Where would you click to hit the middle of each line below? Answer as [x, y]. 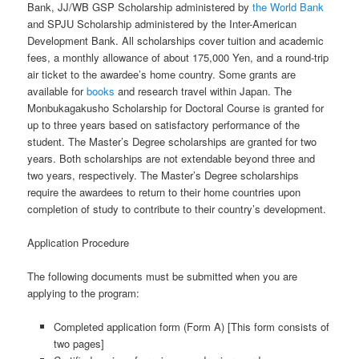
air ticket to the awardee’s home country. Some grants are [162, 74]
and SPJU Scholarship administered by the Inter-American [162, 23]
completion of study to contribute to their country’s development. [177, 208]
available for [57, 91]
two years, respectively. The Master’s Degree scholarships [163, 175]
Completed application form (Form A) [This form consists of [191, 327]
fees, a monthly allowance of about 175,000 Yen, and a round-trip [178, 57]
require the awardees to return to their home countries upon [164, 192]
